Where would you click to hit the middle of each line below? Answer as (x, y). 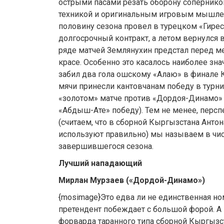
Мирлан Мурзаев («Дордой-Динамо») (132, 180)
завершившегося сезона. (106, 146)
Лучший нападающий (100, 163)
